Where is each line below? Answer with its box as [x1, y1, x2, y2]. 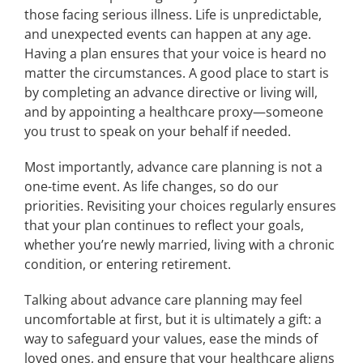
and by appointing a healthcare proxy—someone [23, 103, 323, 121]
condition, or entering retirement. [23, 255, 231, 273]
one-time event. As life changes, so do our [23, 177, 279, 195]
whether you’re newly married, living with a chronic [23, 236, 335, 254]
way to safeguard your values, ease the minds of [23, 330, 318, 348]
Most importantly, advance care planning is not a [23, 158, 322, 176]
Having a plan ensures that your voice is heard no [23, 45, 327, 62]
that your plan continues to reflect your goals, [23, 216, 304, 234]
